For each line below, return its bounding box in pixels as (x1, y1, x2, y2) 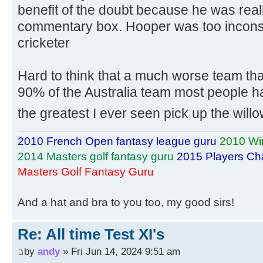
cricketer (18, 35, 70, 50)
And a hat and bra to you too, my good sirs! (18, 195, 234, 208)
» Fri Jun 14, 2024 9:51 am (60, 245, 180, 258)
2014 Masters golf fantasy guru (18, 150, 174, 163)
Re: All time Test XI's (18, 225, 164, 243)
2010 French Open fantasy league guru (18, 134, 217, 147)
